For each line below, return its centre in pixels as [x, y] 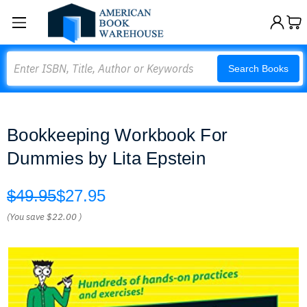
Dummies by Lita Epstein [106, 158]
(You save [26, 217]
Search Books [258, 69]
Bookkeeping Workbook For [117, 135]
